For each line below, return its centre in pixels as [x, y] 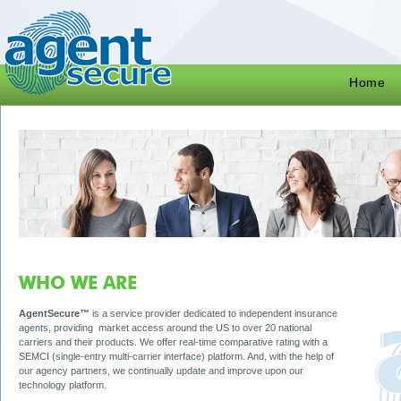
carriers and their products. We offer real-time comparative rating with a [173, 342]
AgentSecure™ [54, 314]
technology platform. [63, 385]
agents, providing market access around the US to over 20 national [165, 328]
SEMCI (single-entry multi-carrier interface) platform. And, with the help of [176, 357]
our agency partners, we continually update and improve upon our [161, 371]
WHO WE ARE [78, 285]
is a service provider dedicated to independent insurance [213, 314]
